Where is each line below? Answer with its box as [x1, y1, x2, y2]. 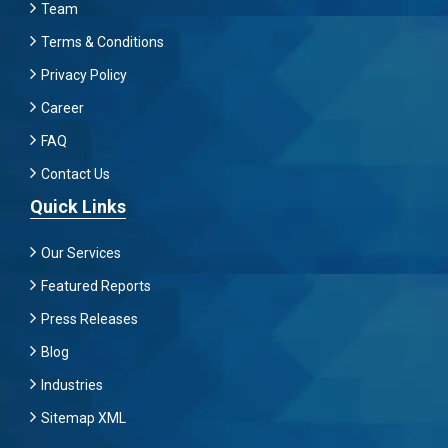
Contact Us [41, 166, 110, 182]
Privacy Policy [41, 67, 127, 83]
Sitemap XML [41, 410, 126, 426]
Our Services [41, 245, 121, 261]
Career [41, 100, 84, 116]
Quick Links [30, 196, 126, 217]
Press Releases [41, 311, 138, 327]
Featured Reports [41, 278, 151, 294]
